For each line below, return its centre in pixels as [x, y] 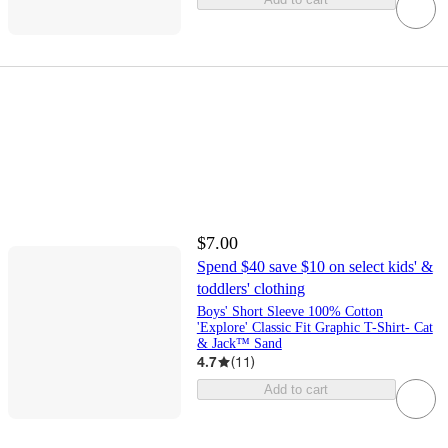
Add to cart [296, 390]
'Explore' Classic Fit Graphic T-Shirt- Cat [314, 328]
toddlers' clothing [250, 289]
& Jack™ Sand [239, 344]
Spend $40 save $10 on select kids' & [314, 267]
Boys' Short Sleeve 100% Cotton [289, 312]
